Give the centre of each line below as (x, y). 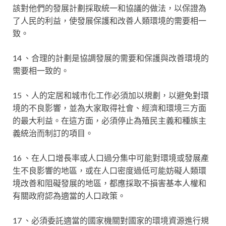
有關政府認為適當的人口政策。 (69, 195)
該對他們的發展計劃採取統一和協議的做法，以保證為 (109, 8)
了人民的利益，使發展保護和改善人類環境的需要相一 (109, 20)
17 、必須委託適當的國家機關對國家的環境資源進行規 (111, 220)
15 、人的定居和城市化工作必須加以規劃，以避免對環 (111, 95)
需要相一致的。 (41, 70)
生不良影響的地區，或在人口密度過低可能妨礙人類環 (109, 170)
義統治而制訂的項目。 (53, 133)
